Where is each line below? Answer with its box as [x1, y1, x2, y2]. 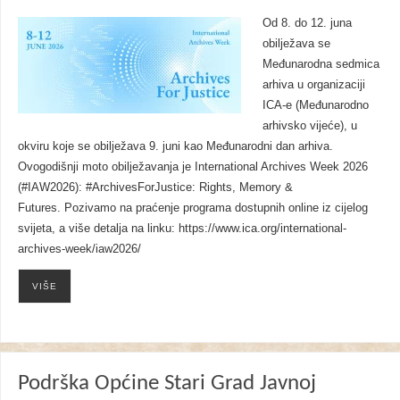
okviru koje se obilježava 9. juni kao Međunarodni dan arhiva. [17, 140, 333, 154]
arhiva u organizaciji [262, 79, 365, 92]
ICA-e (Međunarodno [262, 99, 369, 112]
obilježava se [262, 37, 330, 51]
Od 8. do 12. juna [262, 17, 352, 30]
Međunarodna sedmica [262, 58, 379, 71]
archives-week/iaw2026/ [17, 243, 141, 256]
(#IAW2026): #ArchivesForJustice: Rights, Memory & [17, 181, 293, 195]
